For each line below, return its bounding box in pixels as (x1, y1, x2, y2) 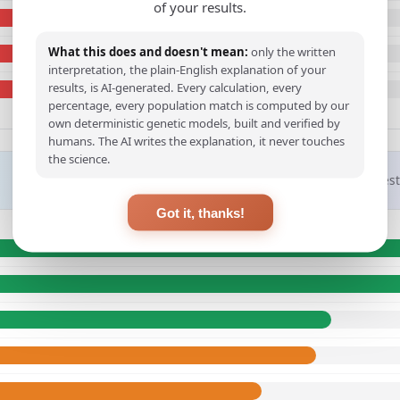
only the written (248, 43, 336, 60)
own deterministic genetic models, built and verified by (48, 114, 340, 131)
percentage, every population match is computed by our (48, 96, 349, 113)
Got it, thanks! (155, 204, 245, 221)
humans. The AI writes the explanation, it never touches (48, 132, 345, 149)
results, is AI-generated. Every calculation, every (48, 79, 302, 96)
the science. (48, 150, 111, 167)
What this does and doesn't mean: (48, 43, 248, 60)
